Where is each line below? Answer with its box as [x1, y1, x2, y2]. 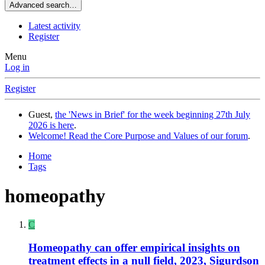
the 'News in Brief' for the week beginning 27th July [55, 109, 250, 120]
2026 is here [28, 120, 74, 131]
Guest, [28, 109, 55, 120]
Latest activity [28, 21, 80, 31]
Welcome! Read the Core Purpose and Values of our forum [28, 131, 248, 141]
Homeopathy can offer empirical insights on [28, 241, 240, 254]
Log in [5, 62, 30, 73]
